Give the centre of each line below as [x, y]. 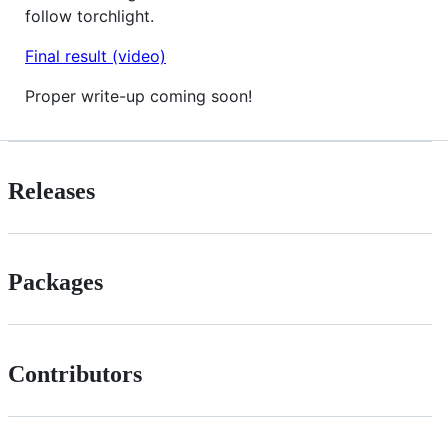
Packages [55, 282]
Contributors [75, 374]
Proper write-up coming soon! [138, 95]
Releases [51, 190]
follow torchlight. [89, 15]
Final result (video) [95, 55]
